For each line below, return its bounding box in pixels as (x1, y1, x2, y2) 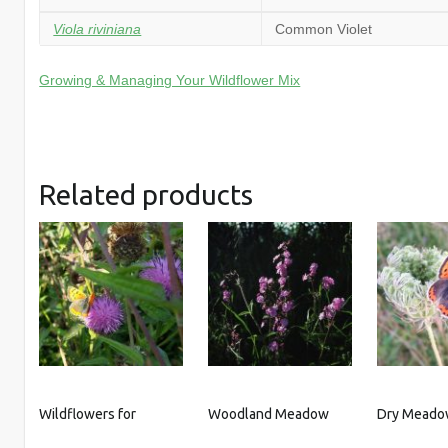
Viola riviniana (53, 20, 142, 37)
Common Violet (275, 20, 373, 37)
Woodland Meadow (208, 405, 330, 422)
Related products (39, 178, 254, 210)
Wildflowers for (39, 405, 137, 422)
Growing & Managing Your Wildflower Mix (39, 71, 301, 88)
